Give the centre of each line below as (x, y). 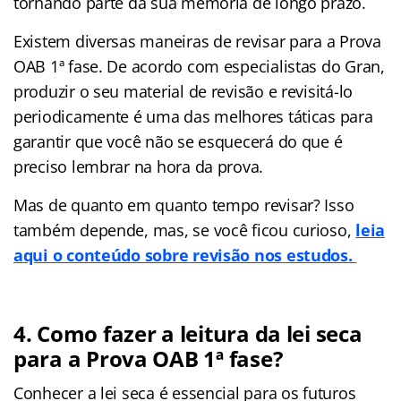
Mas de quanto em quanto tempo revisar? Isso (184, 205)
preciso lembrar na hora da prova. (139, 166)
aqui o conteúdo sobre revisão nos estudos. (185, 255)
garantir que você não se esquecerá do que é (178, 141)
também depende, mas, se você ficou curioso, (185, 230)
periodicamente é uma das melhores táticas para (193, 116)
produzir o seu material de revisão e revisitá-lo (183, 91)
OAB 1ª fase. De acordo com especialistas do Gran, (199, 66)
